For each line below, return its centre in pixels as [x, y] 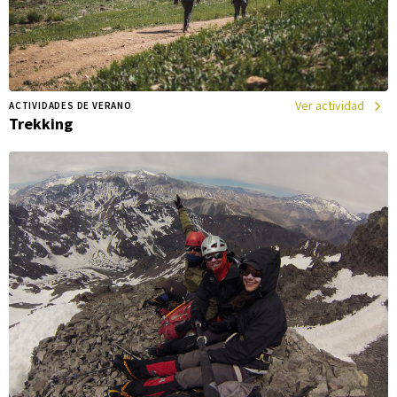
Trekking [41, 123]
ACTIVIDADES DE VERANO [70, 106]
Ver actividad [330, 106]
